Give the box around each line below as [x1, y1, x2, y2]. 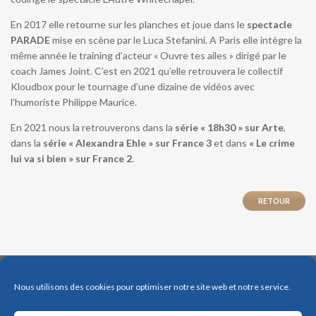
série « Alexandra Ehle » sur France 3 [43, 136, 212, 149]
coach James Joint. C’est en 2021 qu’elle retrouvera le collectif [11, 64, 283, 77]
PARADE [11, 33, 50, 46]
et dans [212, 136, 249, 149]
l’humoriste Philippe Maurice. [11, 95, 137, 108]
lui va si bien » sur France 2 [11, 152, 132, 164]
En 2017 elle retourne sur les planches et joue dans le [11, 18, 247, 30]
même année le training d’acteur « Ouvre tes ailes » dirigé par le [11, 49, 286, 61]
